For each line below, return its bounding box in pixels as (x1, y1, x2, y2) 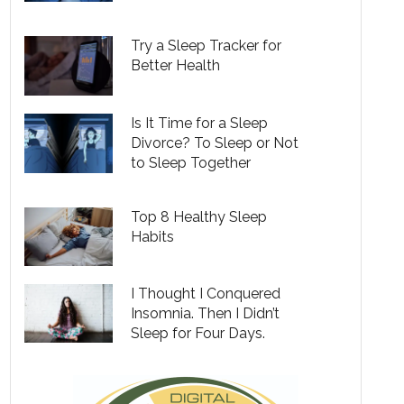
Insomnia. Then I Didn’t (131, 304, 280, 322)
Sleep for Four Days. (131, 324, 266, 342)
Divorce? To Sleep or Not (131, 133, 299, 151)
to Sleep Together (131, 153, 252, 171)
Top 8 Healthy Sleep (131, 207, 268, 225)
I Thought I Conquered (131, 284, 281, 302)
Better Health (131, 57, 221, 75)
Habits (131, 227, 175, 245)
